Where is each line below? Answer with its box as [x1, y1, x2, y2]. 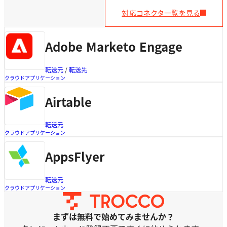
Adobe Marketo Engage [45, 37, 182, 55]
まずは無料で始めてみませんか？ [53, 210, 174, 223]
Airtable [45, 92, 92, 110]
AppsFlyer [45, 147, 104, 166]
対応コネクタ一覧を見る [122, 7, 200, 18]
